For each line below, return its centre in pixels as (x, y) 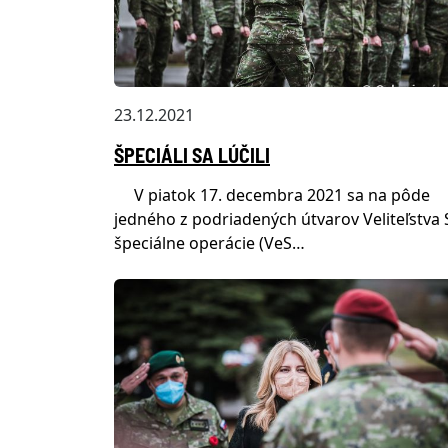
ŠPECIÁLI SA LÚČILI (192, 154)
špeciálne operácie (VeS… (209, 242)
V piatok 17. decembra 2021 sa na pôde (272, 194)
